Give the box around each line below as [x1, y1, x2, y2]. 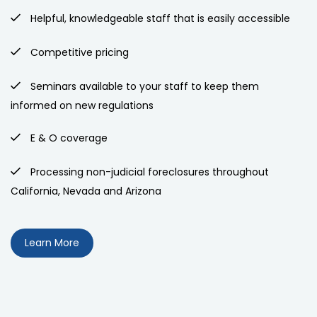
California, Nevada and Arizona [11, 183, 161, 198]
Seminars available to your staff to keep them [28, 79, 259, 93]
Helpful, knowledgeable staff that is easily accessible [28, 11, 290, 25]
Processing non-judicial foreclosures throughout [28, 164, 269, 179]
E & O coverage [28, 130, 108, 145]
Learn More [25, 235, 79, 250]
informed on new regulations [11, 98, 154, 113]
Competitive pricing [28, 45, 129, 59]
